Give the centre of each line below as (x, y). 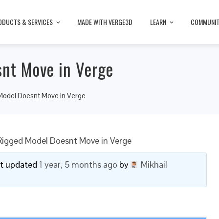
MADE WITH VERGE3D (105, 22)
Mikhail (154, 164)
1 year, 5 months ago (78, 164)
